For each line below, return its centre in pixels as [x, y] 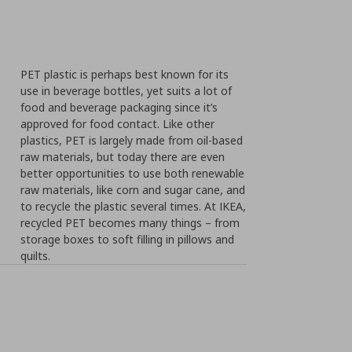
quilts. [36, 256]
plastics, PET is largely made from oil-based [132, 140]
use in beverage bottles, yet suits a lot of [126, 91]
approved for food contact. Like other [118, 124]
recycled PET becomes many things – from [130, 223]
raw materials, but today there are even [123, 157]
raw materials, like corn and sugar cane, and [133, 190]
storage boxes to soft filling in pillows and [128, 239]
